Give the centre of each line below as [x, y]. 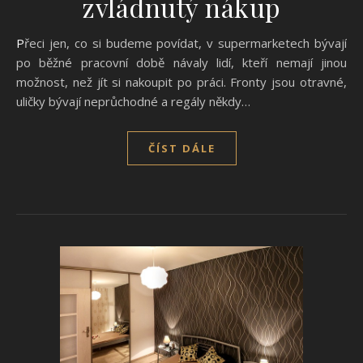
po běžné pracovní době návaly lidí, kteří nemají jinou [181, 62]
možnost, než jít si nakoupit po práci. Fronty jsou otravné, [181, 81]
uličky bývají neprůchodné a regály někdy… [133, 101]
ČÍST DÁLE [181, 148]
